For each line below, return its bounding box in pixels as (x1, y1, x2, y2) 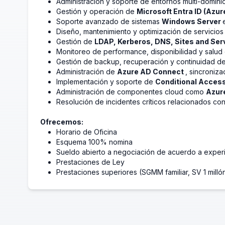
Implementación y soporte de (56, 77, 155, 86)
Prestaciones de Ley (56, 158, 125, 166)
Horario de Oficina (56, 128, 117, 136)
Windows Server (162, 17, 222, 26)
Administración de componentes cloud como (56, 87, 206, 96)
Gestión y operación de (56, 7, 137, 16)
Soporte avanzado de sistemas (56, 17, 162, 26)
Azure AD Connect (117, 67, 185, 76)
